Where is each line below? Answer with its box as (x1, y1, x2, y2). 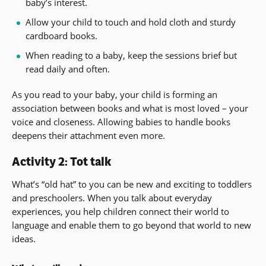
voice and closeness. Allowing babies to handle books (12, 116, 230, 128)
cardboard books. (25, 30, 97, 42)
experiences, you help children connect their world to (12, 205, 229, 218)
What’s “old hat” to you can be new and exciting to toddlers (12, 178, 252, 191)
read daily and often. (25, 63, 110, 75)
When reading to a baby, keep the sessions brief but (25, 49, 237, 61)
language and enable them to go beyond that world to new (12, 219, 251, 232)
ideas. (12, 233, 36, 245)
